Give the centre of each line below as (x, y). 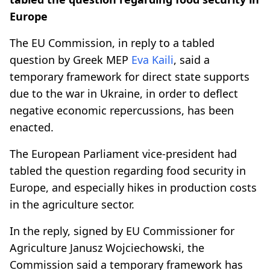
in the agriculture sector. (72, 204)
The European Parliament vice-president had (123, 153)
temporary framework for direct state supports (130, 76)
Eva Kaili (152, 59)
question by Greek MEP (71, 59)
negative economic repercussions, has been (122, 110)
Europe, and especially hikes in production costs (133, 187)
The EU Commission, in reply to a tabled (112, 42)
